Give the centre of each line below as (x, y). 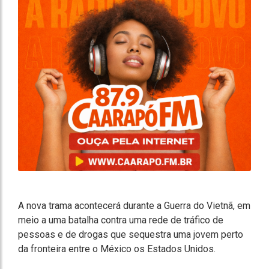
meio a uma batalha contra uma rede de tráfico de (121, 220)
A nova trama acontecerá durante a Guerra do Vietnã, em (134, 206)
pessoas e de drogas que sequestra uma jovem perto (131, 234)
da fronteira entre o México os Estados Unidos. (117, 249)
